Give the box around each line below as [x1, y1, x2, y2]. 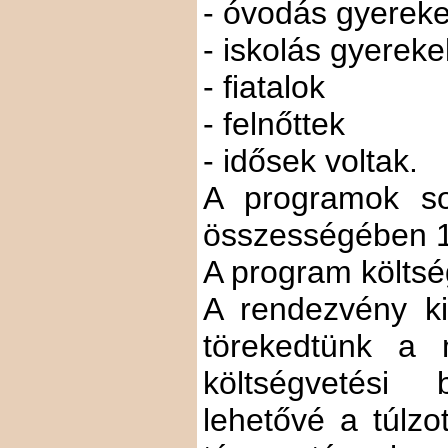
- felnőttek [203, 106, 345, 142]
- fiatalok [203, 69, 325, 105]
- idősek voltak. [203, 143, 418, 179]
